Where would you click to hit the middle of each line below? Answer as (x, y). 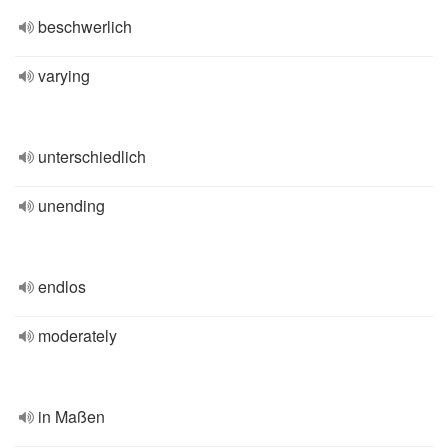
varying (64, 75)
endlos (62, 286)
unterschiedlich (92, 156)
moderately (77, 335)
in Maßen (71, 416)
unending (71, 205)
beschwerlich (85, 26)
